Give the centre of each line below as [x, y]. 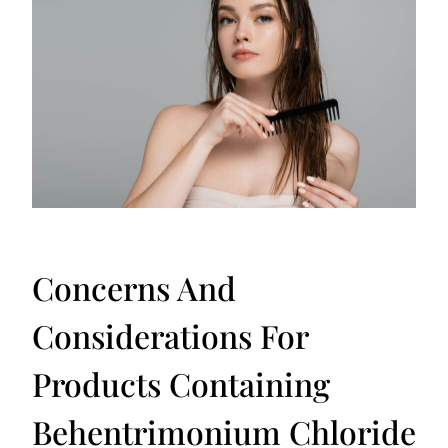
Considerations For [170, 336]
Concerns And [134, 288]
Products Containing [181, 384]
